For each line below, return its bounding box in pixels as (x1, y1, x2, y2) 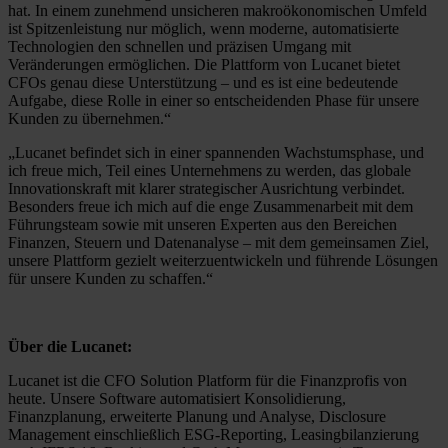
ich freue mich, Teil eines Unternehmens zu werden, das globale (8, 161, 411, 179)
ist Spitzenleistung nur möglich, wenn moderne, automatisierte (8, 19, 399, 37)
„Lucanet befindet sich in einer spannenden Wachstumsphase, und (8, 143, 424, 161)
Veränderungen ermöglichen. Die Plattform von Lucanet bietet (8, 55, 400, 73)
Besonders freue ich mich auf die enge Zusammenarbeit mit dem (8, 197, 413, 215)
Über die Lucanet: (8, 337, 132, 355)
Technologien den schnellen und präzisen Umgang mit (8, 37, 351, 55)
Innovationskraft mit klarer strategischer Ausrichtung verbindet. (8, 179, 405, 197)
